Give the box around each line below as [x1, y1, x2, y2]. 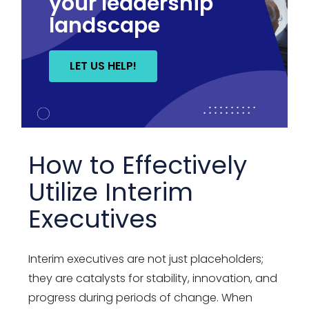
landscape [49, 10, 161, 40]
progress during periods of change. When [28, 289, 253, 306]
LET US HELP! [70, 57, 137, 74]
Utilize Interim [28, 174, 194, 210]
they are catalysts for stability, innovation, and [28, 270, 278, 286]
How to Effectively [28, 147, 248, 183]
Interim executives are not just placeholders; [28, 250, 264, 267]
